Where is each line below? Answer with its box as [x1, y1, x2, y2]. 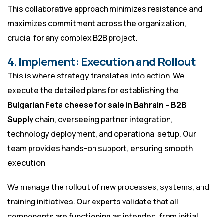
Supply [7, 114, 33, 125]
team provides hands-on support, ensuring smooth [7, 143, 193, 154]
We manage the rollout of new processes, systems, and [7, 182, 209, 193]
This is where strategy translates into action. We [7, 70, 185, 81]
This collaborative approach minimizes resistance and [7, 3, 202, 15]
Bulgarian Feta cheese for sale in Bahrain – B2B [7, 99, 186, 110]
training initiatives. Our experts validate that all [7, 196, 178, 207]
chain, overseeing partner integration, [33, 114, 172, 125]
